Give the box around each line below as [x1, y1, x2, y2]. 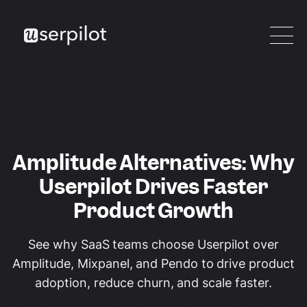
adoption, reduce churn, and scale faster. [35, 275, 272, 290]
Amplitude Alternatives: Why [12, 149, 295, 176]
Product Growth [73, 197, 234, 224]
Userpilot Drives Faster [39, 173, 268, 200]
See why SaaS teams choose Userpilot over [28, 237, 279, 251]
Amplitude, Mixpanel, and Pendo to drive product [12, 256, 295, 271]
